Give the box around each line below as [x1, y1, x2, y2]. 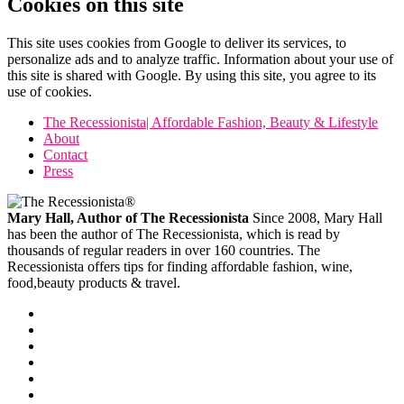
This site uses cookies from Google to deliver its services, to [7, 34, 346, 50]
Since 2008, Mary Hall [249, 209, 382, 225]
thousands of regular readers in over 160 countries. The [7, 242, 320, 258]
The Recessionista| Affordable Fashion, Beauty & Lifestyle [43, 114, 378, 130]
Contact [43, 146, 87, 162]
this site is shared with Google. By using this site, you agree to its [7, 67, 376, 83]
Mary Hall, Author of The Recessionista [7, 209, 249, 225]
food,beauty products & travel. [7, 274, 180, 290]
